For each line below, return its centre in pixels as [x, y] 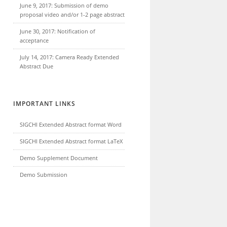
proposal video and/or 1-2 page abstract [72, 14]
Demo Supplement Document [59, 158]
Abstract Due [36, 66]
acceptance [34, 40]
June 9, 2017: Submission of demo [64, 5]
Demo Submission [44, 175]
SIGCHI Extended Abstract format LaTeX [71, 141]
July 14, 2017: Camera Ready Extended [69, 57]
